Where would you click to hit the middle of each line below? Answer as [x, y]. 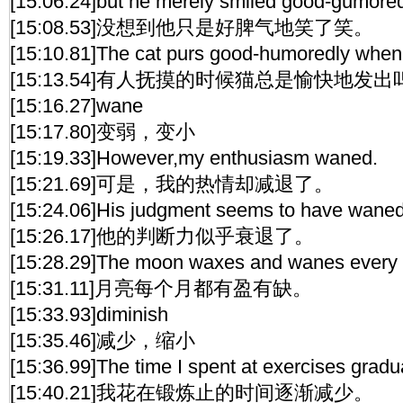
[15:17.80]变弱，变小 [103, 132]
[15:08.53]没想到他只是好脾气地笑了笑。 [192, 27]
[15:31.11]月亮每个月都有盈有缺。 [161, 288]
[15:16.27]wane [76, 106]
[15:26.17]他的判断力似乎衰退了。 [162, 236]
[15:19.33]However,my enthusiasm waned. [194, 158]
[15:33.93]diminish [89, 314]
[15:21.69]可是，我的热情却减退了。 [172, 184]
